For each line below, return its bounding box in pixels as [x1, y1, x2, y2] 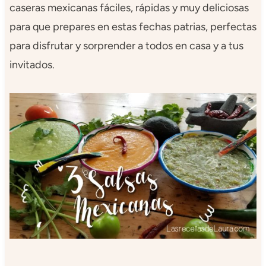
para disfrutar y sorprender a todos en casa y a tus [9, 39, 243, 52]
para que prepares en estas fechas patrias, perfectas [9, 20, 256, 33]
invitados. [9, 58, 55, 71]
